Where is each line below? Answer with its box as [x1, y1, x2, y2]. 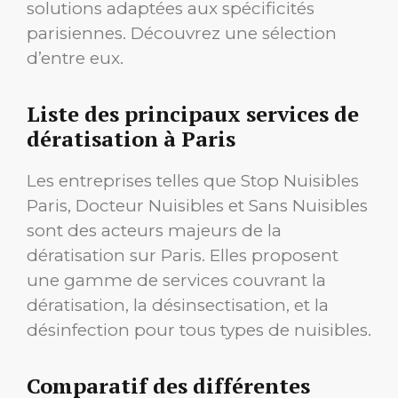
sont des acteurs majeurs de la [27, 220, 282, 242]
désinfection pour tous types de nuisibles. [27, 320, 371, 341]
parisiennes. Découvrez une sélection [27, 23, 337, 44]
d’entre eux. [27, 48, 123, 69]
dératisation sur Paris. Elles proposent [27, 245, 338, 267]
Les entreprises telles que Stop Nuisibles [27, 171, 359, 192]
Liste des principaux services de [27, 99, 359, 129]
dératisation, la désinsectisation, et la [27, 295, 329, 316]
